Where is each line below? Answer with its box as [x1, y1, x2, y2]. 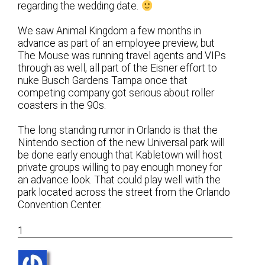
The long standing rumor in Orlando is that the [18, 124, 218, 137]
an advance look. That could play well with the [18, 174, 221, 186]
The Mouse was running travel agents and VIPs [18, 50, 227, 62]
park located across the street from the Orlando [18, 186, 231, 199]
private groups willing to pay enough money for [18, 161, 222, 174]
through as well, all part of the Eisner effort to [18, 62, 218, 75]
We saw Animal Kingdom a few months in [18, 25, 202, 37]
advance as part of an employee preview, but [18, 37, 215, 50]
